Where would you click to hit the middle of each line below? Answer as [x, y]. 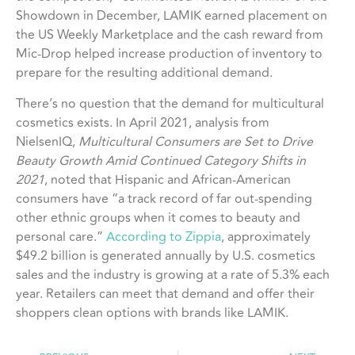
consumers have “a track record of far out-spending [164, 198]
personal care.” [61, 237]
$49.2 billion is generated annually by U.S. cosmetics [166, 256]
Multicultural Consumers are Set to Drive [196, 141]
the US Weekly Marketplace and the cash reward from [170, 34]
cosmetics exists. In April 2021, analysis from [143, 122]
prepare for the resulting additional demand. [144, 73]
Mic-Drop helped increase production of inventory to [169, 53]
